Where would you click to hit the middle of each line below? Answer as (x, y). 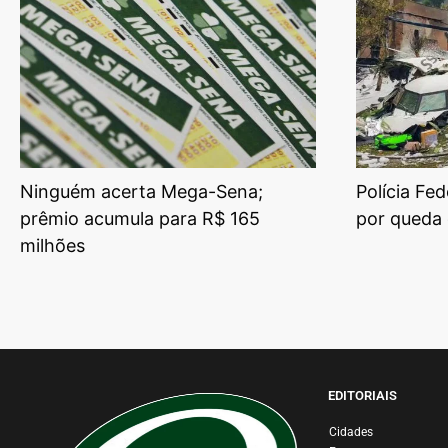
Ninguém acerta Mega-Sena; (141, 192)
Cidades (350, 432)
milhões (52, 246)
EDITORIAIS (362, 396)
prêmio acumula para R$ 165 (140, 219)
